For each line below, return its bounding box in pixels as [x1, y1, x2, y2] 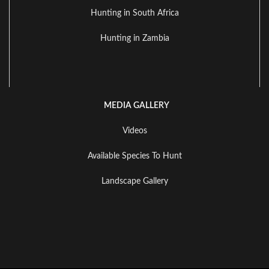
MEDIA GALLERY [100, 101, 169, 110]
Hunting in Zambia [100, 34, 169, 43]
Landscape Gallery [101, 177, 168, 186]
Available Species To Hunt [87, 152, 182, 161]
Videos [122, 127, 147, 136]
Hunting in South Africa [90, 9, 179, 18]
